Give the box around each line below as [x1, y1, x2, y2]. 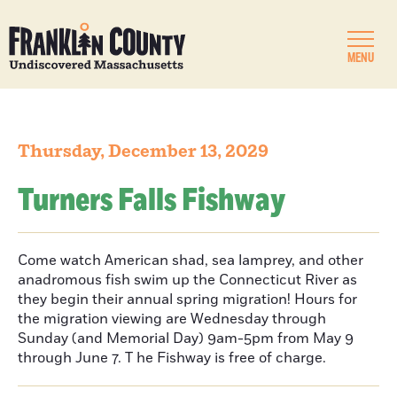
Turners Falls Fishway [18, 179, 285, 222]
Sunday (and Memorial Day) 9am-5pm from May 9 [18, 329, 354, 348]
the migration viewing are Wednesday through [18, 309, 326, 329]
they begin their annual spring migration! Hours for [18, 290, 357, 309]
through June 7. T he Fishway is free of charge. [18, 348, 326, 368]
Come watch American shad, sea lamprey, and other [18, 251, 363, 270]
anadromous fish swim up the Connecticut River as [18, 270, 357, 290]
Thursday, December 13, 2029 [18, 140, 269, 163]
